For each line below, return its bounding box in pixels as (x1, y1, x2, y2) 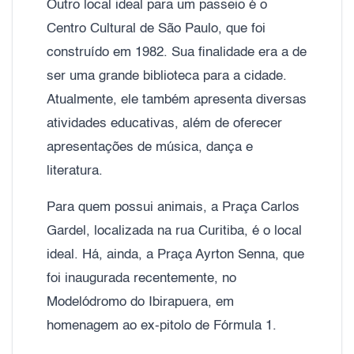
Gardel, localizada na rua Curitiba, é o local (47, 224, 302, 238)
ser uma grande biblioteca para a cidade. (47, 69, 287, 83)
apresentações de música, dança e (47, 140, 253, 154)
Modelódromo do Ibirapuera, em (47, 295, 234, 309)
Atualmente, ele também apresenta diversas (47, 92, 307, 107)
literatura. (47, 164, 103, 178)
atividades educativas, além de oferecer (47, 116, 282, 130)
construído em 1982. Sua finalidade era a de (47, 45, 307, 59)
